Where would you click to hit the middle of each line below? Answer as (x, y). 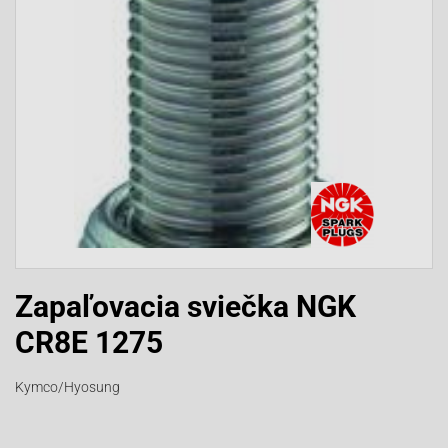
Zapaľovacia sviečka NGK (185, 307)
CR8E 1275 (89, 343)
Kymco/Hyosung (67, 387)
